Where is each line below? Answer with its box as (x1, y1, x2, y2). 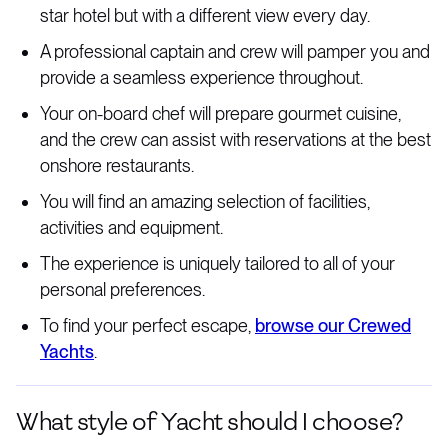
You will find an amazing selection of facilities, (40, 191, 370, 212)
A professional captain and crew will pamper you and (40, 41, 430, 62)
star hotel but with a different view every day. (40, 5, 370, 26)
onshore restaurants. (40, 155, 194, 176)
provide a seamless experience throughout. (40, 67, 363, 88)
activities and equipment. (40, 217, 223, 238)
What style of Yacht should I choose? (16, 405, 403, 438)
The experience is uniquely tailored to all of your (40, 253, 395, 274)
